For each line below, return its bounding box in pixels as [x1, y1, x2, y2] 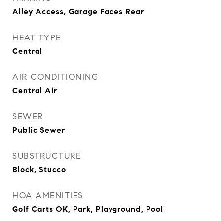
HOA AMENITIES [12, 190, 83, 201]
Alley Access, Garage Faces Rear [12, 7, 144, 16]
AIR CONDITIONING [12, 72, 98, 82]
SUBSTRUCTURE [12, 151, 81, 161]
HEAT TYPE [12, 33, 61, 43]
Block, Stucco [12, 165, 66, 174]
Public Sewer [12, 125, 65, 135]
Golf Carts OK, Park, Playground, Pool [12, 204, 163, 214]
